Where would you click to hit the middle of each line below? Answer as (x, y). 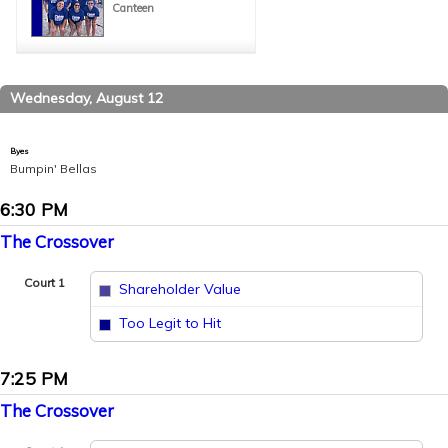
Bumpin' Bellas (53, 168)
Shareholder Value (180, 288)
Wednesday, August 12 (86, 97)
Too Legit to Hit (170, 323)
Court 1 (45, 282)
